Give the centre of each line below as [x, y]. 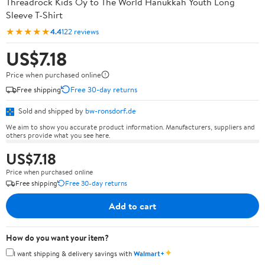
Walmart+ [149, 253]
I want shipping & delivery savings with [74, 253]
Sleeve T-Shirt [34, 15]
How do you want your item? [57, 237]
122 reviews [80, 31]
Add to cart [132, 206]
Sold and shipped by [51, 111]
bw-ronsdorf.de [111, 111]
